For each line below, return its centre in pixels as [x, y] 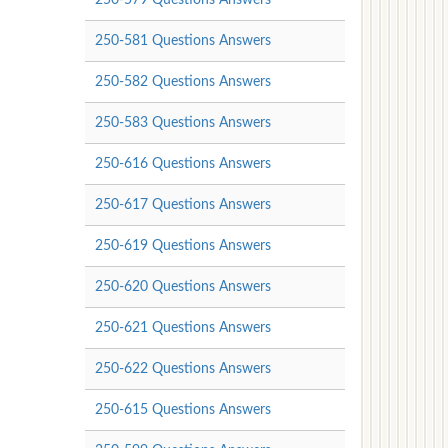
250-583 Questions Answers [182, 122]
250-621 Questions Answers [182, 327]
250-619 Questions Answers [182, 245]
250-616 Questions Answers [182, 163]
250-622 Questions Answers [182, 368]
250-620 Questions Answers [182, 286]
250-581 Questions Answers [182, 40]
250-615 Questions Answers [182, 409]
